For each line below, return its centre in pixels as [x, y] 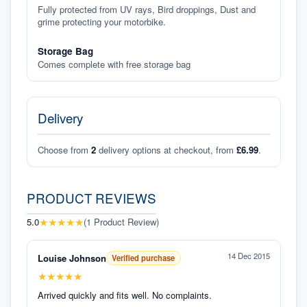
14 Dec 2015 [248, 256]
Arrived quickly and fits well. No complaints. [124, 295]
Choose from [63, 149]
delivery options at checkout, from [166, 149]
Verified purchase [143, 258]
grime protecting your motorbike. [101, 22]
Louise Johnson [72, 258]
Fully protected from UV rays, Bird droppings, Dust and [146, 9]
